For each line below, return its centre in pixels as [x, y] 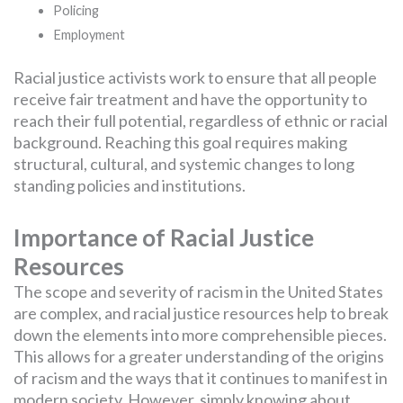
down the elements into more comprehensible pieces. [200, 334]
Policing [76, 10]
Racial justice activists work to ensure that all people [195, 77]
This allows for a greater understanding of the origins [199, 356]
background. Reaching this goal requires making [180, 142]
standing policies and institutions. [130, 185]
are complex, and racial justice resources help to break [201, 313]
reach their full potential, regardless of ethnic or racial [201, 120]
